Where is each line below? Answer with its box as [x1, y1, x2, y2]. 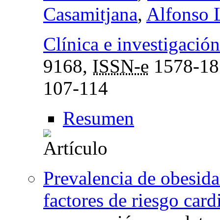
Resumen [63, 107, 134, 129]
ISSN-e [92, 55, 149, 77]
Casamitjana [43, 3, 137, 25]
